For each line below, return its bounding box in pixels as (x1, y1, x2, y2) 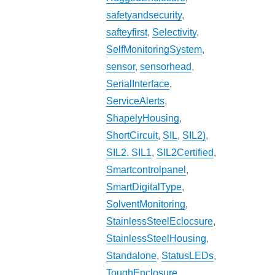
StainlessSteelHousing (106, 233, 207, 244)
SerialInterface (106, 79, 170, 90)
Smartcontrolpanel (106, 165, 187, 176)
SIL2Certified (157, 147, 214, 158)
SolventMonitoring (106, 199, 186, 210)
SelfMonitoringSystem (106, 44, 203, 55)
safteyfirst (106, 27, 148, 38)
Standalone (106, 250, 157, 261)
